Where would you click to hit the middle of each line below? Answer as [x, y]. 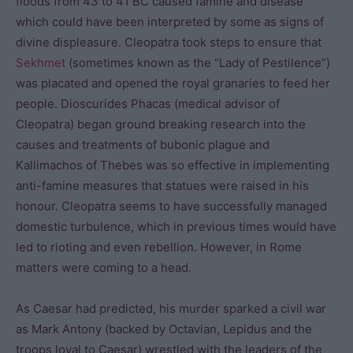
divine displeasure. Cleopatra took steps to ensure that [169, 42]
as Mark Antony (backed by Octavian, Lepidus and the [164, 329]
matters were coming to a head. [104, 268]
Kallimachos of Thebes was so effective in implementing [173, 165]
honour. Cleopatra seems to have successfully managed [171, 206]
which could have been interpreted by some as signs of [170, 22]
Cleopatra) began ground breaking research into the [161, 124]
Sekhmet [41, 63]
